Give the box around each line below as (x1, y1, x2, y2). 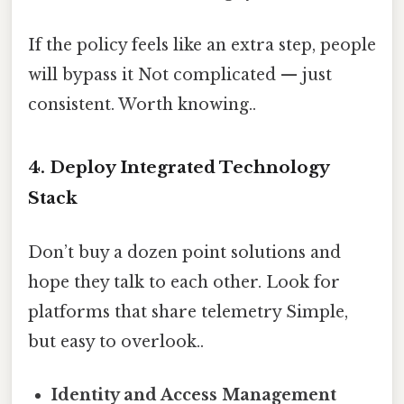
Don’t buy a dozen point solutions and (28, 242, 341, 262)
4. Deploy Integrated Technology (28, 157, 329, 179)
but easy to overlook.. (28, 331, 204, 352)
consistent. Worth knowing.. (28, 94, 256, 115)
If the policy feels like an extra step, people (28, 34, 376, 55)
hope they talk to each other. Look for (28, 271, 340, 292)
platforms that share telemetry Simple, (28, 301, 348, 322)
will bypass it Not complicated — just (28, 64, 332, 85)
